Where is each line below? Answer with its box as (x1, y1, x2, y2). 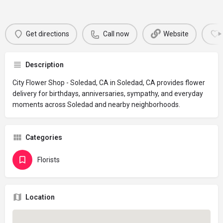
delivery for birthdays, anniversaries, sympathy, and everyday (12, 89, 203, 98)
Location (25, 193, 55, 201)
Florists (37, 155, 60, 164)
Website (163, 30, 189, 38)
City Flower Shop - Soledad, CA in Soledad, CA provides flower (12, 78, 205, 87)
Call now (103, 30, 129, 38)
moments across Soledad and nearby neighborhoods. (12, 100, 180, 109)
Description (25, 60, 64, 69)
